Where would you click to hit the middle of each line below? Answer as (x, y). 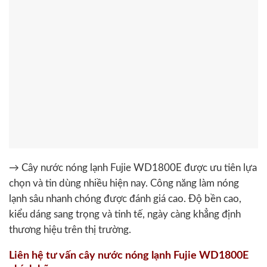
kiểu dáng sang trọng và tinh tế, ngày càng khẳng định (125, 214)
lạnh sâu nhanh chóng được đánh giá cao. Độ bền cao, (125, 199)
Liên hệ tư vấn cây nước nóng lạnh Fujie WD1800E (129, 256)
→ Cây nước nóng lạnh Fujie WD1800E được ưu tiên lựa (133, 168)
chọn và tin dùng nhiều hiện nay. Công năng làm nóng (124, 183)
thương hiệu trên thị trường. (70, 230)
